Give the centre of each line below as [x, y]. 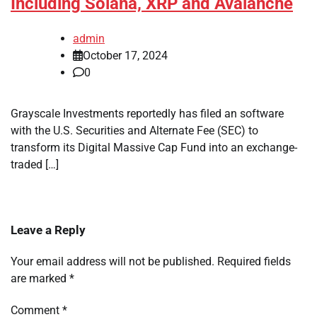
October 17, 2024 [125, 56]
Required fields [254, 262]
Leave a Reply [48, 230]
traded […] [35, 165]
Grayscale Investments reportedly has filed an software [147, 114]
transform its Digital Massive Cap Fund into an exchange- [154, 148]
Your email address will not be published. [113, 262]
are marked [40, 279]
